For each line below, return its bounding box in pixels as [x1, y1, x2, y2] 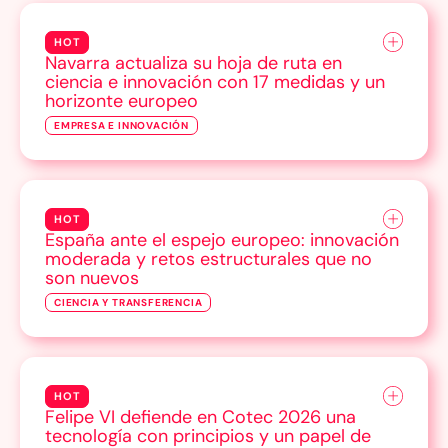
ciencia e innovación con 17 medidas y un [45, 71, 385, 94]
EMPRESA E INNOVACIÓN [54, 119, 189, 133]
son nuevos [45, 267, 139, 290]
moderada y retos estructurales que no [45, 248, 372, 271]
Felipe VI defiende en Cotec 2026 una [45, 406, 356, 429]
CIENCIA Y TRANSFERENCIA [54, 296, 203, 310]
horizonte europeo [45, 90, 198, 113]
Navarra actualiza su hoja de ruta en [45, 52, 342, 75]
